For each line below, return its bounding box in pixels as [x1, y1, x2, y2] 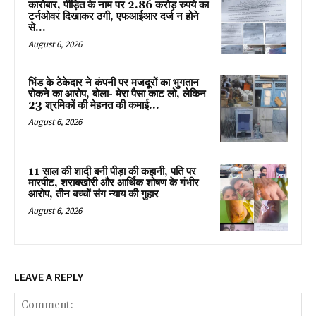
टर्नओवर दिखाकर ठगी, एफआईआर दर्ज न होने [28, 10, 199, 24]
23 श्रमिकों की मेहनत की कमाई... [28, 98, 159, 112]
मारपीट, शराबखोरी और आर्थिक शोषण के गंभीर [28, 176, 199, 190]
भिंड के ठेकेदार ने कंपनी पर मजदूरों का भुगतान [28, 75, 199, 90]
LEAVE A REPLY [14, 269, 83, 284]
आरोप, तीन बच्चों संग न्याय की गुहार [28, 187, 159, 201]
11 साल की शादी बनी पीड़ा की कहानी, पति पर [28, 164, 196, 178]
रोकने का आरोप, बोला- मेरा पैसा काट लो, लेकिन [28, 87, 206, 101]
